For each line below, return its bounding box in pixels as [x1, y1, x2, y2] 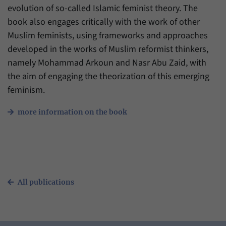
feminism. [8, 83, 45, 96]
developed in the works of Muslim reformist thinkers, [8, 42, 208, 55]
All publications [18, 177, 74, 187]
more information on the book [18, 107, 127, 117]
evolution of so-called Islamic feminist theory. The [8, 2, 198, 15]
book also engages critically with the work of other [8, 15, 200, 28]
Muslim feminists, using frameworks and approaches [8, 29, 208, 42]
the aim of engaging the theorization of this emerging [8, 70, 209, 83]
